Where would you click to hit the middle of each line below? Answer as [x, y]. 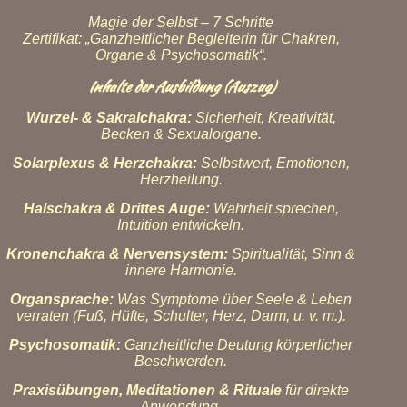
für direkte [315, 390]
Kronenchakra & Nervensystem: [117, 254]
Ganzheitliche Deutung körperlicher [237, 345]
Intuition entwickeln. [181, 225]
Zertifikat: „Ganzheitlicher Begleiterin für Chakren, [181, 39]
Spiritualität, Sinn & [292, 254]
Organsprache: [62, 299]
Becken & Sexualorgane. [181, 134]
